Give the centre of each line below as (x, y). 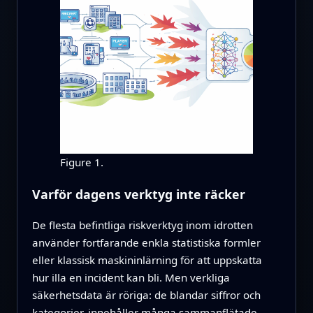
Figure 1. (81, 162)
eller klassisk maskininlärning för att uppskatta (147, 260)
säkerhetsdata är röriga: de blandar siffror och (146, 295)
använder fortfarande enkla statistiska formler (146, 243)
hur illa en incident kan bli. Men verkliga (131, 278)
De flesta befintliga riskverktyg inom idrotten (142, 225)
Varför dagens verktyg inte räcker (138, 194)
